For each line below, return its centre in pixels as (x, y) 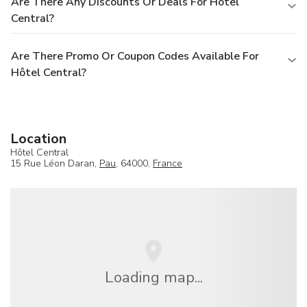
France (168, 163)
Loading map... (153, 277)
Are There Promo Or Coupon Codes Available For (135, 56)
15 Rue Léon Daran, (55, 163)
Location (38, 138)
